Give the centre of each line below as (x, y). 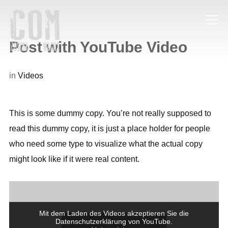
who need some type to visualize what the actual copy (106, 144)
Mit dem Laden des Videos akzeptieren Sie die (114, 213)
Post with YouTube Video (98, 47)
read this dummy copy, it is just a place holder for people (109, 129)
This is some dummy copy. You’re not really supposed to (110, 113)
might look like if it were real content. (74, 159)
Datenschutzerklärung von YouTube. (114, 221)
